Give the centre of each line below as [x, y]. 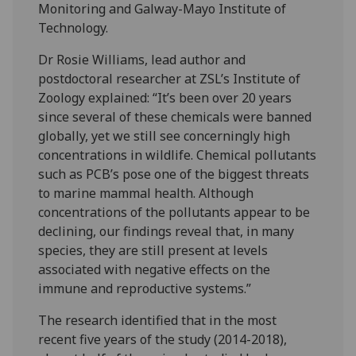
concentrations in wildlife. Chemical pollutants [178, 155]
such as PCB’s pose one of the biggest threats [174, 174]
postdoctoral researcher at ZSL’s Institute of [170, 78]
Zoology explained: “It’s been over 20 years [165, 97]
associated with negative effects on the [155, 269]
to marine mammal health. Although [146, 193]
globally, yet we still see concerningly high [164, 135]
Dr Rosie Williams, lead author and [142, 59]
